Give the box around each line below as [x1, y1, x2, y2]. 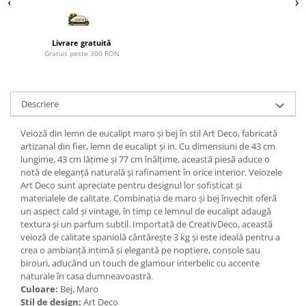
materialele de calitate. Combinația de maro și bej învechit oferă [20, 191, 277, 204]
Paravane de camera [10, 9, 105, 22]
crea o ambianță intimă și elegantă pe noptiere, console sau [20, 243, 260, 256]
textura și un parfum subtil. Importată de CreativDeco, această [20, 217, 273, 230]
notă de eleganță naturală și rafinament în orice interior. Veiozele [20, 165, 282, 178]
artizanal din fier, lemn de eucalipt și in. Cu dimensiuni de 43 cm [20, 139, 275, 152]
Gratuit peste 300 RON [44, 48, 120, 58]
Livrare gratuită [52, 37, 111, 48]
